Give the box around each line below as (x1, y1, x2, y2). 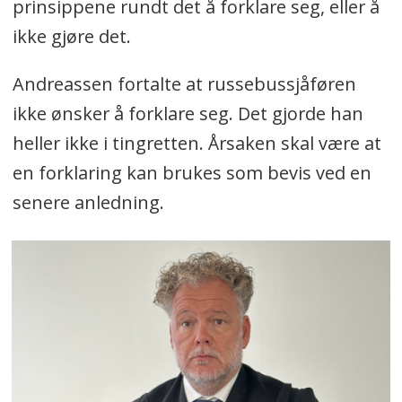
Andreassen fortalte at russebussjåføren (12, 71, 356, 96)
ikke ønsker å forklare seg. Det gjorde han (12, 100, 363, 126)
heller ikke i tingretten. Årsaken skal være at (12, 130, 381, 155)
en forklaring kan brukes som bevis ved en (12, 160, 371, 185)
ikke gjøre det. (12, 23, 135, 48)
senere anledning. (12, 189, 169, 214)
